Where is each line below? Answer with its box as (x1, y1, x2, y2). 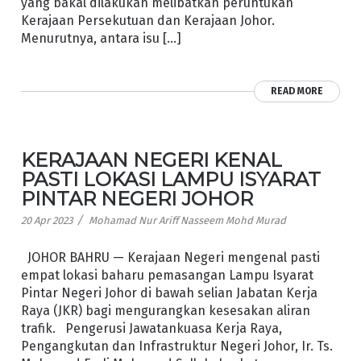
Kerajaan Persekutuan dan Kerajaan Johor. (20, 13, 281, 29)
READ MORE (271, 85, 324, 98)
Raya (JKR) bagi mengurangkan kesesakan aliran (20, 302, 310, 318)
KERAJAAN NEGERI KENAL (20, 148, 282, 172)
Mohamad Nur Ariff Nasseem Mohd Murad (88, 214, 286, 227)
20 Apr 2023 (20, 214, 73, 227)
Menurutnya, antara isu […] (20, 31, 181, 47)
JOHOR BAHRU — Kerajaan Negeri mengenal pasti (20, 249, 320, 265)
